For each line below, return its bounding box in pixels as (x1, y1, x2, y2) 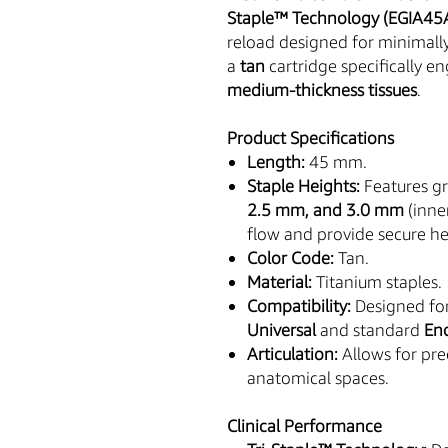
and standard (316, 318, 424, 340)
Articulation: (247, 342, 338, 364)
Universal (247, 318, 316, 340)
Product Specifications (227, 126, 394, 148)
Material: (247, 270, 312, 292)
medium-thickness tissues (227, 78, 417, 100)
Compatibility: (247, 294, 351, 316)
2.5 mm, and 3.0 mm (247, 198, 404, 220)
